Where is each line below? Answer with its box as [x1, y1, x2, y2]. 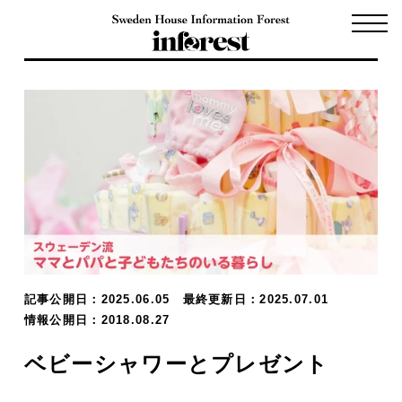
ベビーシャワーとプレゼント [23, 352, 329, 377]
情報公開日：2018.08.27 [23, 313, 170, 328]
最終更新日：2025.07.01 [182, 293, 342, 307]
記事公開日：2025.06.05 [23, 293, 183, 307]
